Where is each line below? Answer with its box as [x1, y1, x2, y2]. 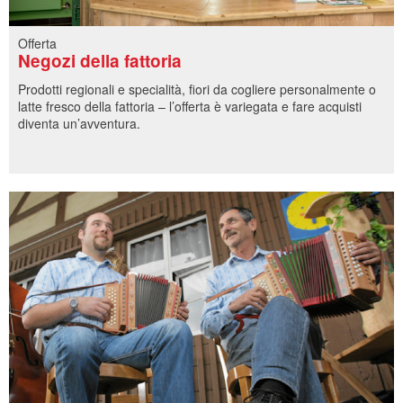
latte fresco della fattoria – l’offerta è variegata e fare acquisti [18, 97, 362, 116]
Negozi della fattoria [18, 48, 182, 73]
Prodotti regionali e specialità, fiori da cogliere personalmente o [18, 80, 376, 99]
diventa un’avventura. [18, 114, 140, 133]
